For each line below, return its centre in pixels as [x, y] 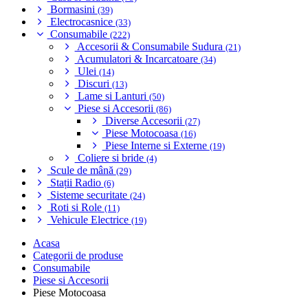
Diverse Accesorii [143, 121]
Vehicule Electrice [89, 220]
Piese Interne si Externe [156, 145]
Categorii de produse [78, 255]
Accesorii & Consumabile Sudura [150, 46]
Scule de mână [81, 170]
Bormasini [72, 9]
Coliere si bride [110, 158]
